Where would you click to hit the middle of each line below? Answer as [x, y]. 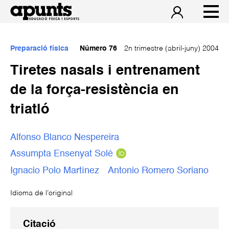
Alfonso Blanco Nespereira [65, 137]
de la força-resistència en [95, 90]
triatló [30, 110]
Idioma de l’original [41, 193]
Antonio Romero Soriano [158, 171]
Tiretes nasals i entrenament [105, 71]
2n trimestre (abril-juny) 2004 [170, 49]
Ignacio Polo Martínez [55, 171]
